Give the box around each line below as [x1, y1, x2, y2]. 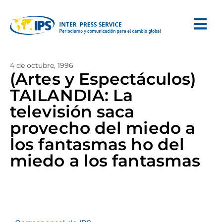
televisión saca [10, 102, 135, 121]
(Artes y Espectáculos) [10, 69, 196, 89]
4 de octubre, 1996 [10, 61, 73, 70]
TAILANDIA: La [10, 85, 133, 105]
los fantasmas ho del [10, 134, 185, 154]
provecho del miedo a [10, 118, 196, 138]
